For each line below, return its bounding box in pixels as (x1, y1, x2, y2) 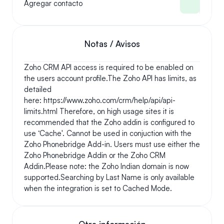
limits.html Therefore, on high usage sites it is (24, 106, 174, 116)
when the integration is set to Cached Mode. (24, 183, 172, 193)
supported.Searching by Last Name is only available (24, 172, 194, 182)
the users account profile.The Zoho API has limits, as (24, 73, 196, 83)
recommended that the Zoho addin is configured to (24, 117, 194, 127)
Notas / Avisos (84, 38, 140, 49)
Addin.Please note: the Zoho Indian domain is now (24, 161, 189, 171)
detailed (24, 84, 51, 94)
